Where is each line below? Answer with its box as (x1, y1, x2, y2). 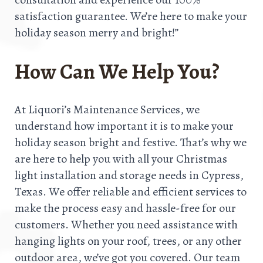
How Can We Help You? (15, 57, 220, 86)
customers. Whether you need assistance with (15, 216, 238, 232)
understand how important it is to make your (15, 117, 234, 134)
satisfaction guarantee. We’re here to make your (15, 8, 247, 25)
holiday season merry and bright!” (15, 25, 178, 41)
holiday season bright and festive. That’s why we (15, 134, 247, 150)
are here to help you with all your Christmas (15, 150, 227, 167)
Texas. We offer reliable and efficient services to (15, 183, 247, 200)
